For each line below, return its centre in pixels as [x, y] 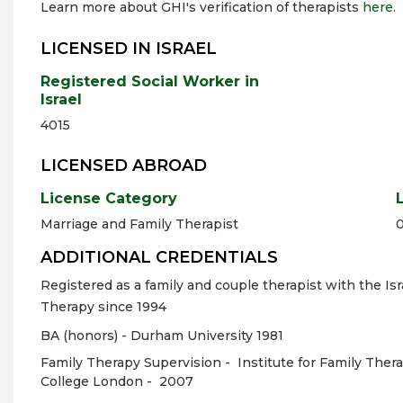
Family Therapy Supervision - [137, 363]
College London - [98, 381]
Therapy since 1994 [103, 307]
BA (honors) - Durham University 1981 [162, 336]
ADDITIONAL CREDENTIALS [159, 257]
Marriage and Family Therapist [139, 224]
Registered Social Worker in [150, 81]
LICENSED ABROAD [124, 166]
